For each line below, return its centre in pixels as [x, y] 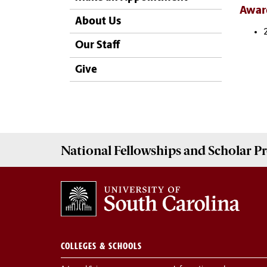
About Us [98, 22]
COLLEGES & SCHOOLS [101, 246]
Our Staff [97, 46]
